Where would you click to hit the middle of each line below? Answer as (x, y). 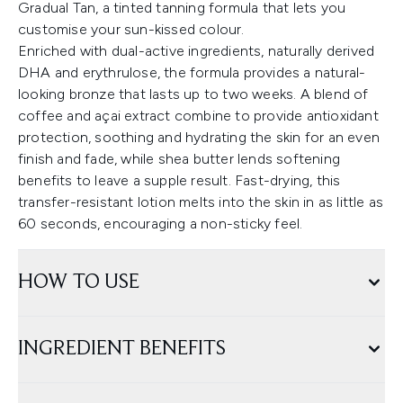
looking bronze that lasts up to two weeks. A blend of (193, 94)
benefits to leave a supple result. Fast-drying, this (179, 181)
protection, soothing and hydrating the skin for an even (199, 138)
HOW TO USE (79, 283)
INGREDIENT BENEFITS (122, 349)
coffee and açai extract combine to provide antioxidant (198, 116)
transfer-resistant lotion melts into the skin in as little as (201, 202)
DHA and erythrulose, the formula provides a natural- (192, 73)
